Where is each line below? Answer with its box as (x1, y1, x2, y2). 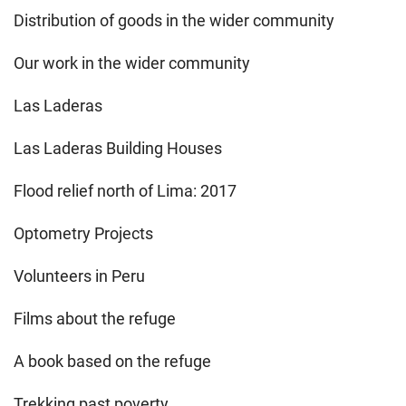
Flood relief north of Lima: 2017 (14, 180, 237, 200)
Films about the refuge (14, 308, 176, 328)
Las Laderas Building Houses (14, 138, 222, 158)
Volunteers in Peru (14, 266, 145, 285)
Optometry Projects (14, 223, 153, 243)
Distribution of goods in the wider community (14, 10, 334, 30)
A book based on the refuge (14, 351, 211, 371)
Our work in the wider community (14, 53, 250, 72)
